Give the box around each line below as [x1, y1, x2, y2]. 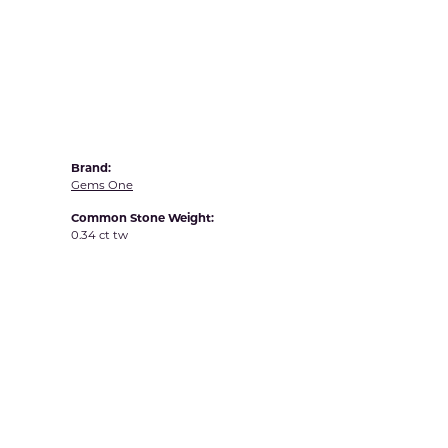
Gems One [71, 178, 133, 192]
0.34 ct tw [71, 228, 128, 242]
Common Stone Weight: [71, 211, 214, 225]
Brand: [71, 161, 111, 175]
